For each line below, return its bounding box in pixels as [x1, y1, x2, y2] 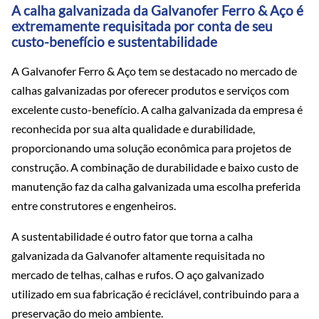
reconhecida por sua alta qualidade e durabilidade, [11, 121, 255, 135]
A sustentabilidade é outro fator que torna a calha [11, 229, 253, 243]
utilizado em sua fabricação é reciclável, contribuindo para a [11, 286, 299, 300]
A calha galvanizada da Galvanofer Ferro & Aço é [11, 2, 303, 19]
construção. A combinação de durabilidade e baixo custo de [11, 159, 298, 174]
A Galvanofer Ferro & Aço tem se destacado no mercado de [11, 63, 297, 78]
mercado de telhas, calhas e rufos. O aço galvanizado [11, 267, 264, 281]
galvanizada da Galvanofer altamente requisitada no [11, 248, 265, 262]
